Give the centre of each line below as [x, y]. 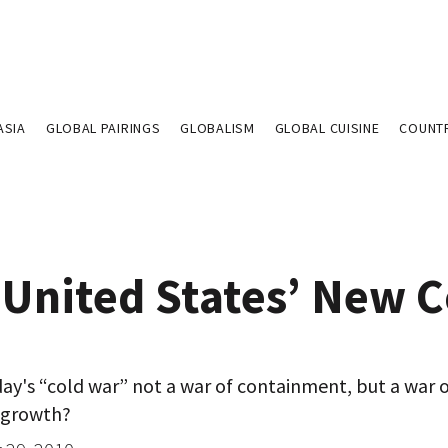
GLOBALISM [217, 128]
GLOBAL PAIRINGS [103, 128]
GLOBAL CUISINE [327, 128]
